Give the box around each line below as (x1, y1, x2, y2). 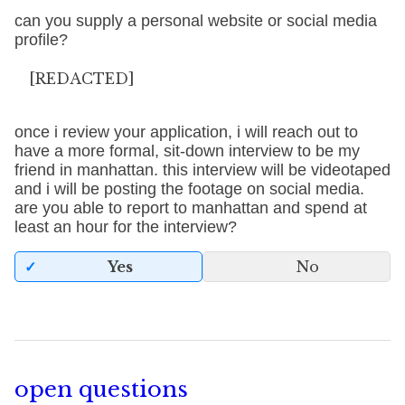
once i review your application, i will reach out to (14, 123, 358, 141)
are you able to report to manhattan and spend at (14, 199, 367, 217)
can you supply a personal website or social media (14, 12, 377, 30)
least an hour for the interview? (14, 218, 237, 236)
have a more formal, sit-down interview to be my (14, 142, 360, 160)
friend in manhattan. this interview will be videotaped (14, 161, 391, 179)
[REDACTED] (29, 70, 135, 88)
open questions (14, 376, 188, 402)
